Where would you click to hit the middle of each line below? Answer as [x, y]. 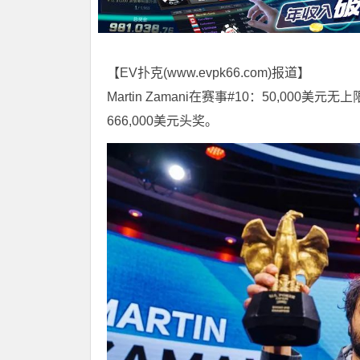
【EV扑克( [137, 73]
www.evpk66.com [217, 73]
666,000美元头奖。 [162, 121]
